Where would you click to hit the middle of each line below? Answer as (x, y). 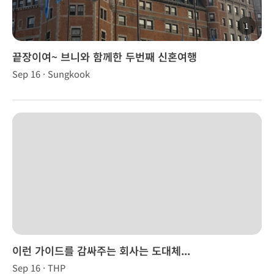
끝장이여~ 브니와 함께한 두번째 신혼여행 (105, 57)
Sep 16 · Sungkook (51, 74)
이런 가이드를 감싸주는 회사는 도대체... (101, 250)
